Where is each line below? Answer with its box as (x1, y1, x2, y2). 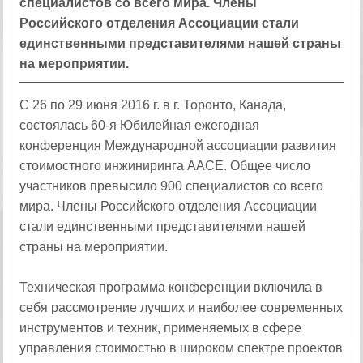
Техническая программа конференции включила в (19, 280, 323, 294)
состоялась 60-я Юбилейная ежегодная (19, 118, 260, 132)
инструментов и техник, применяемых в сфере (19, 321, 302, 335)
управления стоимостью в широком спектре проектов (19, 341, 344, 355)
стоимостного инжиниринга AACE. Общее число (19, 159, 311, 173)
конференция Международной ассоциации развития (19, 139, 337, 152)
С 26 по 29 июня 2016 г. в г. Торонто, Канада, (19, 98, 287, 112)
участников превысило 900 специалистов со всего (19, 179, 324, 193)
